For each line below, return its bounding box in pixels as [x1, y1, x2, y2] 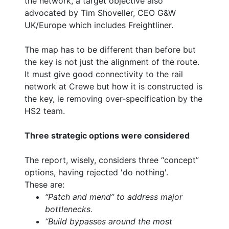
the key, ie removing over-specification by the [25, 93, 202, 104]
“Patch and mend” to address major [45, 191, 182, 202]
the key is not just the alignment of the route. [25, 56, 199, 67]
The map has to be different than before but [25, 44, 196, 55]
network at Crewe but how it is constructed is [25, 81, 202, 91]
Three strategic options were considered [25, 130, 190, 141]
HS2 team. [25, 105, 65, 116]
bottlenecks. [45, 203, 93, 214]
